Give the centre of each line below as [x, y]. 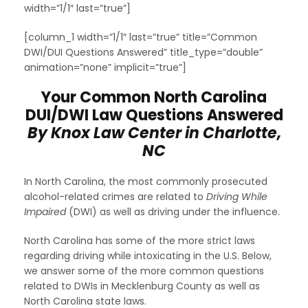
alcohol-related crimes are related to [115, 196]
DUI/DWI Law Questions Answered [154, 115]
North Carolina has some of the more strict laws [140, 240]
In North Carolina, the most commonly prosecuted [146, 181]
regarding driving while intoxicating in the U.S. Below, [148, 255]
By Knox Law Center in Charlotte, [154, 133]
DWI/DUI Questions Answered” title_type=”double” [143, 52]
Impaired [45, 211]
